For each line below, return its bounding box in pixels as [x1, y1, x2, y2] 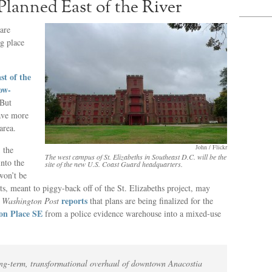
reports [61, 194, 87, 207]
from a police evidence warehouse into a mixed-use [42, 208, 221, 219]
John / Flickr [195, 143, 227, 151]
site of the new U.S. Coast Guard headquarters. [45, 159, 183, 169]
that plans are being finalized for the [87, 195, 213, 206]
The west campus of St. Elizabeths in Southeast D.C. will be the [45, 152, 226, 161]
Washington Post [2, 195, 59, 206]
